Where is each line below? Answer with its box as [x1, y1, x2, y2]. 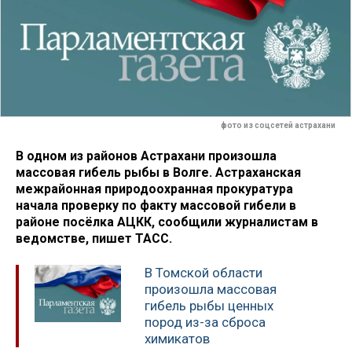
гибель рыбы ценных [145, 298, 273, 314]
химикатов [145, 331, 210, 347]
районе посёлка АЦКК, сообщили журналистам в [16, 214, 318, 229]
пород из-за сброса [145, 314, 266, 331]
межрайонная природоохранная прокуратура [16, 181, 293, 196]
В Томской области [145, 265, 262, 281]
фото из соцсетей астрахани [221, 121, 335, 130]
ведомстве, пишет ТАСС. [16, 230, 172, 246]
